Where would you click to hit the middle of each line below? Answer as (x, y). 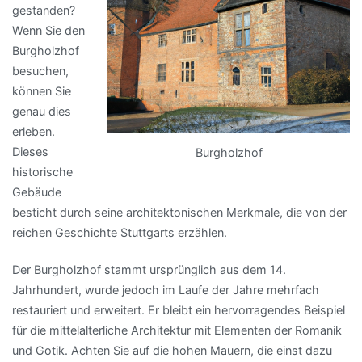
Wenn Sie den (48, 31)
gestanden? (44, 11)
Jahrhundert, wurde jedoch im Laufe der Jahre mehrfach (166, 289)
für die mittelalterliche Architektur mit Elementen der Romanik (177, 330)
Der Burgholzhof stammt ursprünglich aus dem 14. (149, 269)
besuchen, (40, 71)
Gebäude (37, 192)
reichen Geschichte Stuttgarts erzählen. (120, 233)
